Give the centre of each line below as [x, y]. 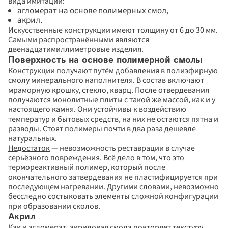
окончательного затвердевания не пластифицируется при [113, 177]
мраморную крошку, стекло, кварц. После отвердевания [109, 90]
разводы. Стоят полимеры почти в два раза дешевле [102, 129]
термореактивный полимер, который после [87, 167]
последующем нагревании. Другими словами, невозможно [113, 187]
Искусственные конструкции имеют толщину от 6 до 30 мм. [113, 30]
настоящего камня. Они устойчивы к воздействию [97, 109]
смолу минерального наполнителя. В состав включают [106, 80]
